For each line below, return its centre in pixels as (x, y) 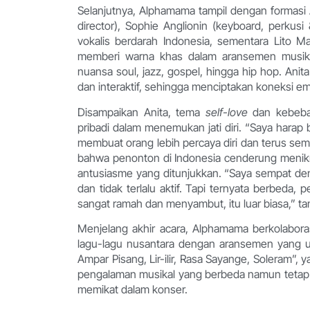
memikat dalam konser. (133, 289)
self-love (226, 112)
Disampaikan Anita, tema (142, 112)
